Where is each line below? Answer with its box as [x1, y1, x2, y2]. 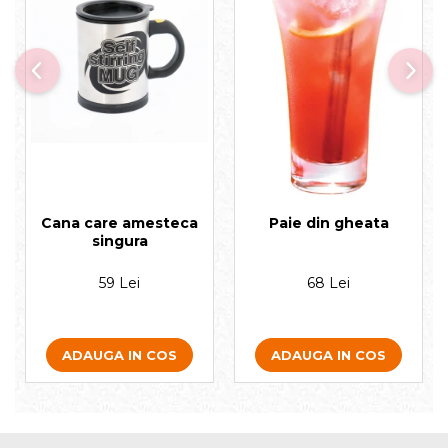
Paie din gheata [268, 214, 389, 232]
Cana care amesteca [41, 214, 198, 232]
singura [91, 232, 148, 250]
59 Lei [99, 274, 140, 292]
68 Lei [307, 274, 350, 292]
